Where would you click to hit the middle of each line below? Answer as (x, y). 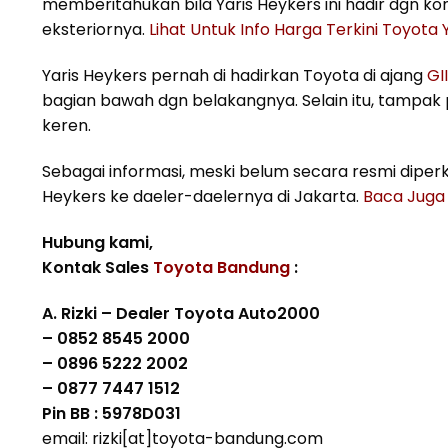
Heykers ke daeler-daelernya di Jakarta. (202, 196)
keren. (66, 126)
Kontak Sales (97, 267)
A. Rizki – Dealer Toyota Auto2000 (181, 313)
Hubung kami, (97, 242)
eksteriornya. (95, 30)
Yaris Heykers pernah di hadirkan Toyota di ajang (234, 76)
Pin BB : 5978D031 (111, 413)
